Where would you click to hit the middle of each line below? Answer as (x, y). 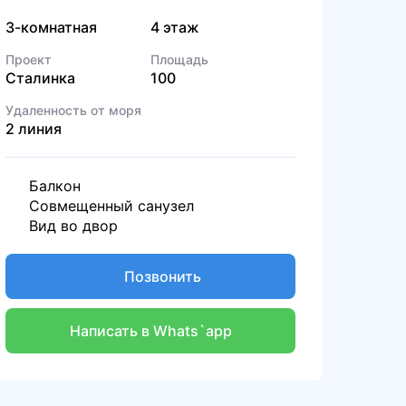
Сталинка (40, 78)
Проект (29, 59)
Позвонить (162, 276)
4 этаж (175, 27)
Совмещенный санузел (111, 206)
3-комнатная (51, 27)
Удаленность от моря (73, 110)
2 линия (34, 129)
